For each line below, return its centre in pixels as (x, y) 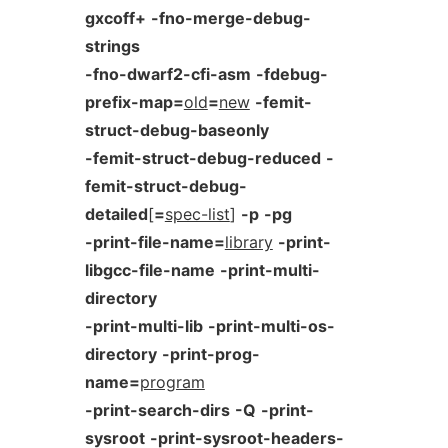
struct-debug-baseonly (176, 130)
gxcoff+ (115, 18)
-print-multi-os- (271, 326)
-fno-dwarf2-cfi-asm (167, 74)
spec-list (197, 214)
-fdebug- (291, 74)
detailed (116, 214)
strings (112, 46)
